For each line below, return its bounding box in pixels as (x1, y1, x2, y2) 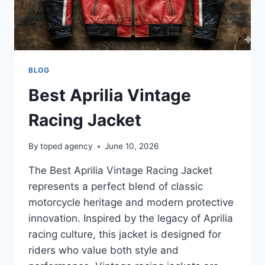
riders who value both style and (28, 244, 179, 257)
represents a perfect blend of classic (28, 180, 203, 193)
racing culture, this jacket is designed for (28, 228, 221, 241)
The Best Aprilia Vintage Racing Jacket (28, 164, 212, 177)
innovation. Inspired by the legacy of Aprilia (28, 212, 233, 225)
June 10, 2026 (105, 141, 159, 151)
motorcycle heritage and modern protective (28, 196, 234, 209)
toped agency (40, 141, 93, 151)
